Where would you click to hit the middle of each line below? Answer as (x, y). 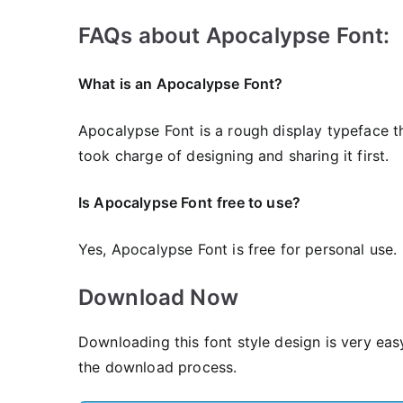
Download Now (158, 297)
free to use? (259, 202)
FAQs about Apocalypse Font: (234, 36)
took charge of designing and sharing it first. (234, 156)
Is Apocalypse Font (145, 202)
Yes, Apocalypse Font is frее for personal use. (238, 249)
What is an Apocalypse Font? (181, 84)
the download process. (158, 367)
